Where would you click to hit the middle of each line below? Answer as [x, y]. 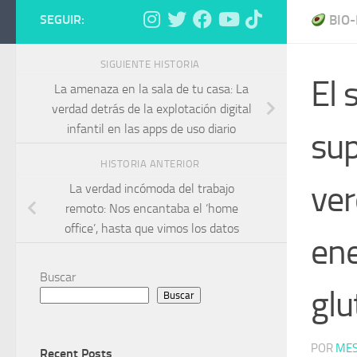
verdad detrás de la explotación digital [151, 108]
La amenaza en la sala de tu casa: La [151, 88]
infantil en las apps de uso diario [151, 128]
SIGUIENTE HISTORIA [151, 64]
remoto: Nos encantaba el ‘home [151, 208]
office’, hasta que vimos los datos [151, 228]
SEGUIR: [62, 20]
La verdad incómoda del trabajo [151, 188]
